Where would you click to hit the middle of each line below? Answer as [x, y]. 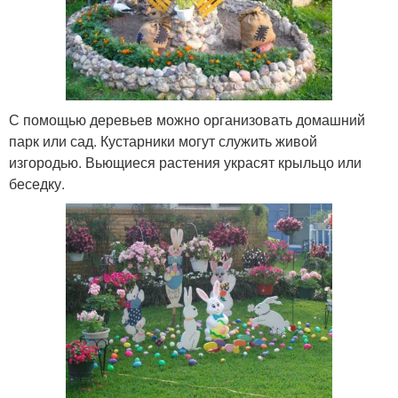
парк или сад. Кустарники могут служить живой [163, 141]
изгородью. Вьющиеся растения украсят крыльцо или [185, 163]
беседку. [37, 184]
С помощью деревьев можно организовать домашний [187, 120]
